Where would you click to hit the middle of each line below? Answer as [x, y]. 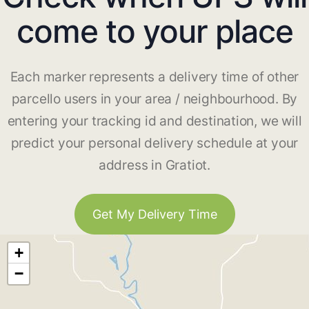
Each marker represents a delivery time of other [154, 77]
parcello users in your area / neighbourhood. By [154, 99]
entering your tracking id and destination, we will [154, 121]
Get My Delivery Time [154, 215]
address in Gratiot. [154, 166]
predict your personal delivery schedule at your [154, 143]
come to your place [154, 31]
